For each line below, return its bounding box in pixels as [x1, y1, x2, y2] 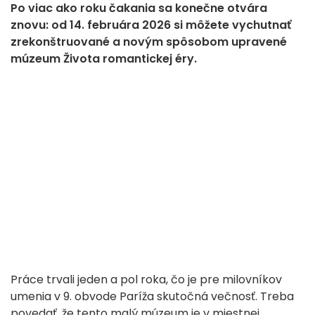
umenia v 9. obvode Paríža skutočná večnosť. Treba [11, 288, 294, 305]
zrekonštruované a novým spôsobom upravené [11, 34, 287, 51]
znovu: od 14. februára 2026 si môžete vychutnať [11, 17, 291, 34]
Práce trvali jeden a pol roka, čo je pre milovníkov [11, 271, 282, 288]
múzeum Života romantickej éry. [11, 51, 197, 67]
